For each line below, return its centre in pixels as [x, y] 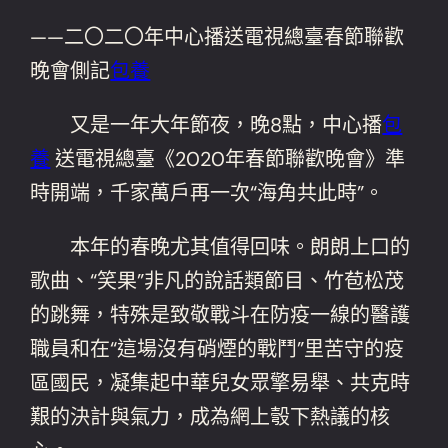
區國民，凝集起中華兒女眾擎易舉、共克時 [220, 382]
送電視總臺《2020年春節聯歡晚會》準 [228, 158]
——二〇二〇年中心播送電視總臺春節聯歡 [217, 36]
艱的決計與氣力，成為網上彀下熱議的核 [210, 416]
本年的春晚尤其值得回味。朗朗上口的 [220, 246]
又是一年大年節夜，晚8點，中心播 [206, 124]
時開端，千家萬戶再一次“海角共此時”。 [207, 192]
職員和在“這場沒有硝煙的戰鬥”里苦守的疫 [217, 348]
